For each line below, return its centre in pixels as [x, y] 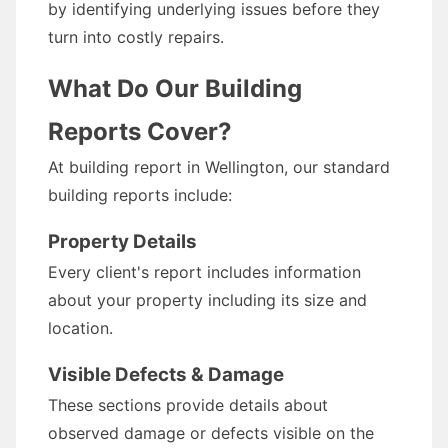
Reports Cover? [140, 131]
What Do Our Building [175, 88]
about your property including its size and [207, 300]
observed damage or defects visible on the [211, 433]
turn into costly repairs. [136, 37]
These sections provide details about [188, 405]
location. [80, 328]
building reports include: [140, 195]
